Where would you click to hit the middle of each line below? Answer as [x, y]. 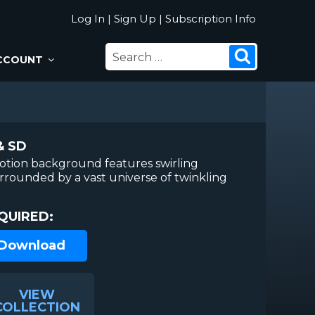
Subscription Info [211, 19]
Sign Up [135, 19]
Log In [88, 19]
